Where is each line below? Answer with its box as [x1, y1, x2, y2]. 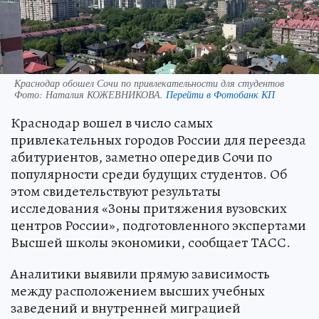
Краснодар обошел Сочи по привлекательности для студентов [14, 76, 284, 90]
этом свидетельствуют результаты [11, 182, 221, 202]
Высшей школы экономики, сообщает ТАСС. [11, 233, 291, 253]
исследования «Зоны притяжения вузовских [11, 199, 287, 219]
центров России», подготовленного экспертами [11, 216, 306, 236]
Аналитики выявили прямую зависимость [11, 264, 270, 284]
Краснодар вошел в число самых [11, 113, 213, 133]
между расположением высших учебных [11, 281, 265, 301]
